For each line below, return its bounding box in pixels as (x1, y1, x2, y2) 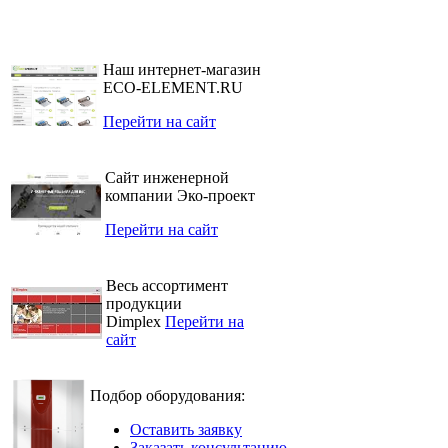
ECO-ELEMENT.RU (103, 79, 243, 97)
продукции (106, 295, 182, 313)
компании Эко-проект (105, 187, 255, 205)
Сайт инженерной (105, 169, 229, 187)
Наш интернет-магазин (103, 61, 261, 79)
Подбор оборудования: (90, 387, 245, 405)
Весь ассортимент (106, 277, 228, 295)
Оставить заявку (130, 421, 242, 439)
